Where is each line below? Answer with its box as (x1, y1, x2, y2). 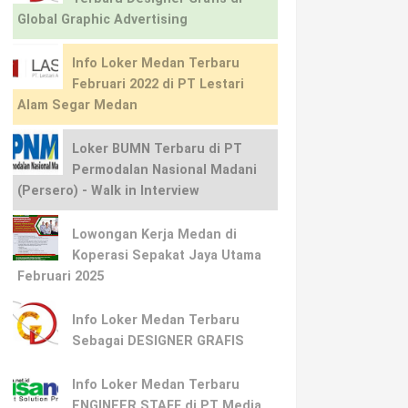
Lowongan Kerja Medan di (71, 227, 237, 242)
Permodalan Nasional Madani (71, 162, 257, 178)
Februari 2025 (16, 269, 104, 284)
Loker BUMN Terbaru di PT (71, 141, 242, 157)
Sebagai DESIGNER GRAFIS (71, 333, 244, 349)
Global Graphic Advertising (16, 12, 188, 27)
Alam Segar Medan (16, 97, 138, 113)
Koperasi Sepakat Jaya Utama (71, 248, 261, 263)
